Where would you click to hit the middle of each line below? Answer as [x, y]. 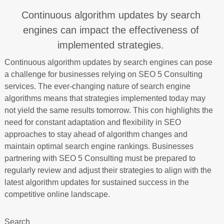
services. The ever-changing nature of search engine [97, 86]
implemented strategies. [111, 45]
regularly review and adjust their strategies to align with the [108, 170]
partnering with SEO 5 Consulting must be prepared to [100, 158]
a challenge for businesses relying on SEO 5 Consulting [103, 74]
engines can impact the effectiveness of [111, 30]
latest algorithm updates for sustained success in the [96, 182]
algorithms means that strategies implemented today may [105, 98]
